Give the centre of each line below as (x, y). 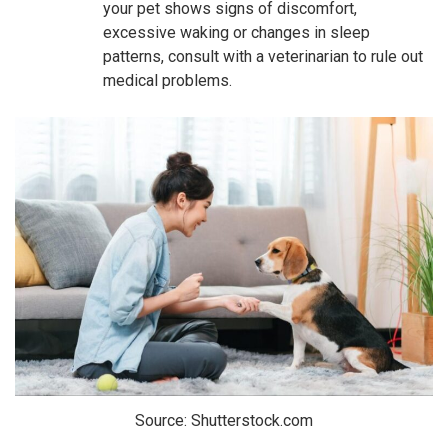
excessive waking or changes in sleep (236, 32)
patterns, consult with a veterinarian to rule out (263, 56)
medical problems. (167, 80)
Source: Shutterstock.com (224, 420)
